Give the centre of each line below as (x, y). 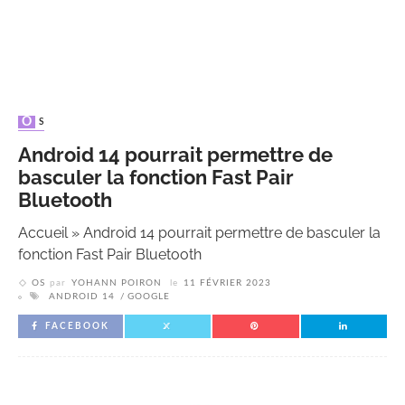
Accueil (43, 233)
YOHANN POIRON (117, 283)
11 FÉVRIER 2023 (227, 283)
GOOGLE (149, 297)
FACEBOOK (77, 327)
